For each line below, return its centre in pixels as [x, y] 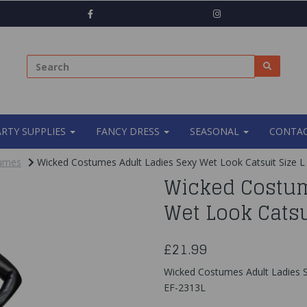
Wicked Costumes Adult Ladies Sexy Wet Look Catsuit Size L [170, 162]
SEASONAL [216, 131]
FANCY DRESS [129, 131]
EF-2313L [185, 287]
